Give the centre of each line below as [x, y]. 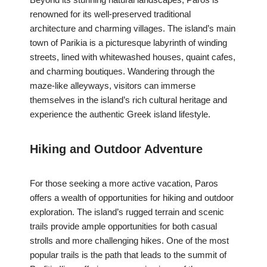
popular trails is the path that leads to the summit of [128, 255]
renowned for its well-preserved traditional [110, 14]
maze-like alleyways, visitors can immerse [113, 86]
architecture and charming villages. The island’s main [133, 29]
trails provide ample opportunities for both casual [123, 226]
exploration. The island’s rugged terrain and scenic [127, 212]
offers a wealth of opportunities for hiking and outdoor [132, 198]
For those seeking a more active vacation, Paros [124, 184]
